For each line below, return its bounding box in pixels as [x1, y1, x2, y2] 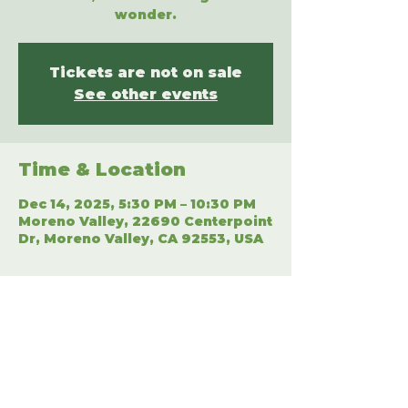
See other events [74, 86, 218, 103]
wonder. [115, 6, 177, 23]
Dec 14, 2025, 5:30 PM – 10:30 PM [18, 196, 256, 212]
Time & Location [18, 158, 186, 180]
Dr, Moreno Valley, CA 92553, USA [18, 230, 263, 247]
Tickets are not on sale [49, 64, 242, 81]
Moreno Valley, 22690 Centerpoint [18, 213, 272, 229]
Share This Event [18, 329, 191, 351]
